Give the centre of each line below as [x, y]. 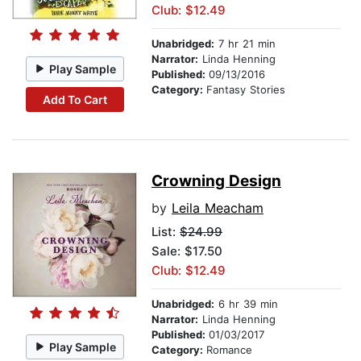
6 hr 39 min [246, 304]
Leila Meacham [218, 208]
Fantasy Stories [246, 90]
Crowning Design [216, 181]
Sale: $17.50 [187, 251]
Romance [229, 350]
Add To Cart [75, 99]
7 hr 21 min [245, 44]
